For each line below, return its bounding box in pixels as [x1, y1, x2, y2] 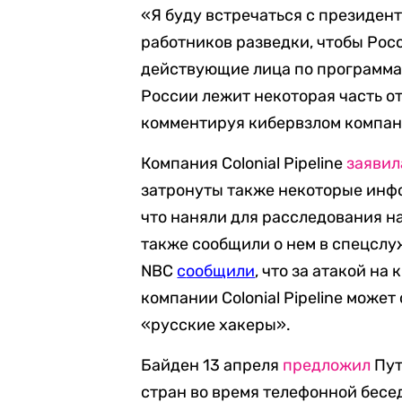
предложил [283, 355, 371, 375]
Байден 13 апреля [141, 355, 284, 375]
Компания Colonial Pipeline [141, 153, 347, 173]
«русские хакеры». [141, 315, 292, 335]
